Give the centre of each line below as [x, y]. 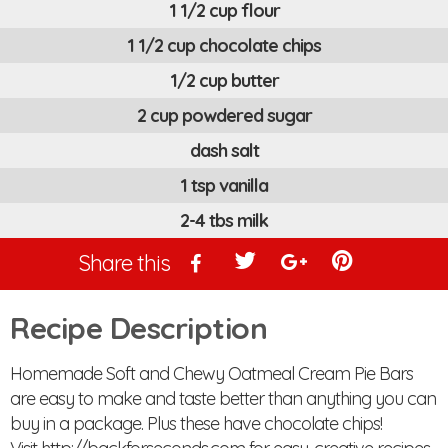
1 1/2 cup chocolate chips [224, 46]
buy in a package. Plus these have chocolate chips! [196, 424]
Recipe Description [138, 328]
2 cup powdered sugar [224, 116]
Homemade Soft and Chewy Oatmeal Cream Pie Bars [211, 374]
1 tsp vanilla [224, 186]
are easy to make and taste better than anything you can [223, 399]
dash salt [224, 151]
